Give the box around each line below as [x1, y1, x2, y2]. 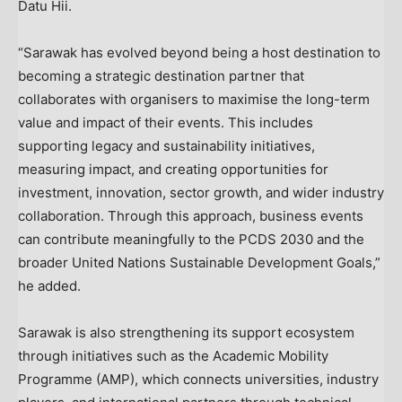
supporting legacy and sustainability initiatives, [18, 137, 315, 155]
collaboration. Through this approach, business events [18, 207, 363, 225]
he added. [18, 277, 81, 295]
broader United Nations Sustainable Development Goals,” [18, 254, 380, 272]
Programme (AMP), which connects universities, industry [18, 371, 379, 389]
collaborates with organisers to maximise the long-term [18, 91, 370, 109]
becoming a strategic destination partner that [18, 67, 304, 85]
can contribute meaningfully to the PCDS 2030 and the [18, 231, 364, 249]
